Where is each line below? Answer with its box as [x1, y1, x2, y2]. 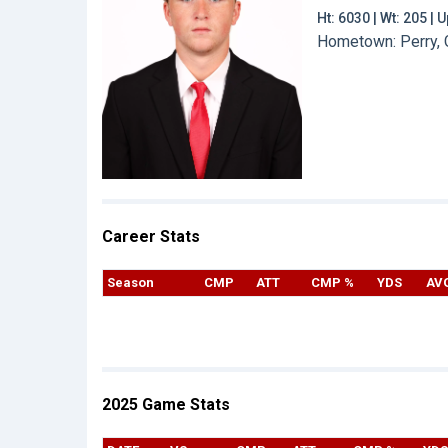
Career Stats [102, 227, 200, 246]
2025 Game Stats [102, 395, 230, 414]
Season [107, 275, 154, 290]
